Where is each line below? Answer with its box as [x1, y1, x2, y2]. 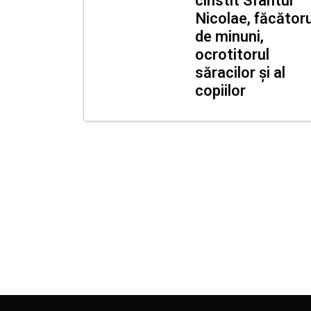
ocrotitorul [195, 43, 269, 66]
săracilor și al [195, 61, 285, 84]
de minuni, [195, 25, 264, 48]
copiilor [195, 79, 246, 102]
